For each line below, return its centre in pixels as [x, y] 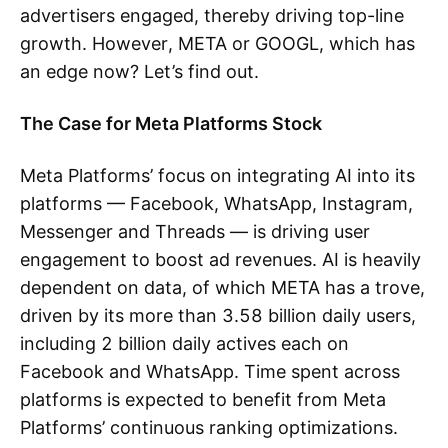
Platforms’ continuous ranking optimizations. [209, 427]
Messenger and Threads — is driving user [195, 231]
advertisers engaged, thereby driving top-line [212, 15]
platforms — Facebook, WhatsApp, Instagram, [216, 203]
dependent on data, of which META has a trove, [222, 287]
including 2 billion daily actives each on [184, 343]
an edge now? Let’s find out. [139, 71]
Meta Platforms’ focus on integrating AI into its [217, 175]
